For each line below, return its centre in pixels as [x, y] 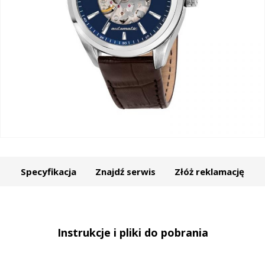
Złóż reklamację [209, 171]
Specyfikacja [49, 171]
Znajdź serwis [125, 171]
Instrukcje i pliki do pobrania [132, 232]
